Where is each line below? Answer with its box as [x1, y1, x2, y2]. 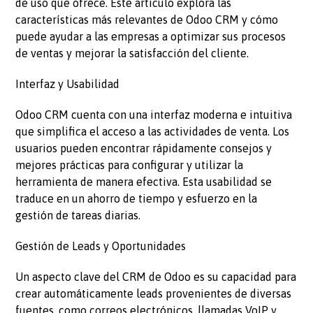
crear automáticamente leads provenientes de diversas [15, 287, 292, 300]
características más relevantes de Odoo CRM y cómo [15, 13, 279, 27]
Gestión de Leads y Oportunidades [15, 240, 187, 253]
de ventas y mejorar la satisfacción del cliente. [15, 47, 249, 60]
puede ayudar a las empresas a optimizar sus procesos [15, 30, 286, 43]
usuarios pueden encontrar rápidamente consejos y [15, 142, 272, 155]
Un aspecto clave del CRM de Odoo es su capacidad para [15, 270, 297, 284]
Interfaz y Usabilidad [15, 78, 120, 91]
